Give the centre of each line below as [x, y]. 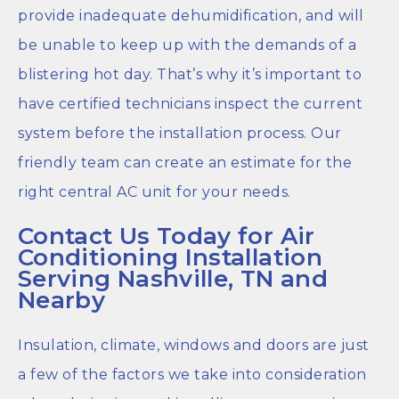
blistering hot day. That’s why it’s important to [190, 74]
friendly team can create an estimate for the [185, 162]
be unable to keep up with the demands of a [187, 45]
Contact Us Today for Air [167, 236]
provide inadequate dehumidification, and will [191, 15]
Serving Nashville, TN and [173, 279]
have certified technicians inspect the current [190, 103]
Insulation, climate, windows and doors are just [194, 345]
